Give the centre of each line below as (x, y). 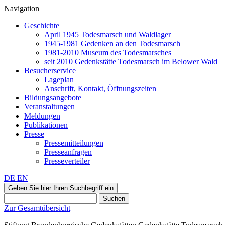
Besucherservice (50, 71)
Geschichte (42, 25)
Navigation (22, 8)
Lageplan (59, 80)
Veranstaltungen (49, 107)
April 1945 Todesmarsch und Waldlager (107, 34)
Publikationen (46, 125)
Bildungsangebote (53, 98)
